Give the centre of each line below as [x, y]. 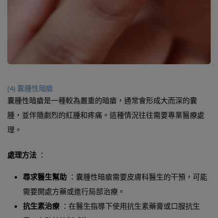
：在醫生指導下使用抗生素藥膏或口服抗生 [130, 206]
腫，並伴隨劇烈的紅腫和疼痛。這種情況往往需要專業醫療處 [106, 115]
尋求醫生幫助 [45, 176]
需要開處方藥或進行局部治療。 [74, 191]
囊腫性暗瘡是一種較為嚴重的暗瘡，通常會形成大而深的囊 [102, 100]
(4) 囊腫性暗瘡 [30, 88]
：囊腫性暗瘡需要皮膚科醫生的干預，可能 [137, 176]
